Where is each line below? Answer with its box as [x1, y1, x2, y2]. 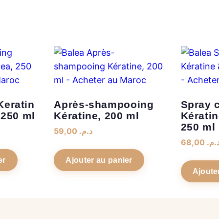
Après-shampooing [54, 98, 154, 110]
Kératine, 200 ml [54, 109, 139, 121]
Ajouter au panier [66, 155, 132, 164]
